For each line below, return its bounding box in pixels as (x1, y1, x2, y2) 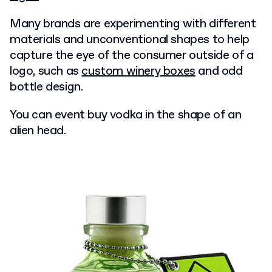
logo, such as (10, 63, 82, 80)
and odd (195, 63, 243, 80)
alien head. (10, 123, 69, 139)
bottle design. (10, 79, 86, 95)
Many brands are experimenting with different (10, 16, 256, 32)
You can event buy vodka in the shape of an (10, 107, 242, 123)
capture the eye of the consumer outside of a (10, 47, 254, 64)
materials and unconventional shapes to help (10, 32, 250, 48)
